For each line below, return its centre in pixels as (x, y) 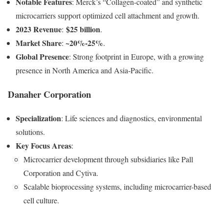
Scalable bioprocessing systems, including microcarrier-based (117, 186)
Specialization (38, 118)
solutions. (30, 131)
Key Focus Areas (44, 145)
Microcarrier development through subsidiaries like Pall (108, 159)
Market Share (39, 43)
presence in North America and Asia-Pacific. (85, 70)
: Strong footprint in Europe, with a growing (136, 57)
